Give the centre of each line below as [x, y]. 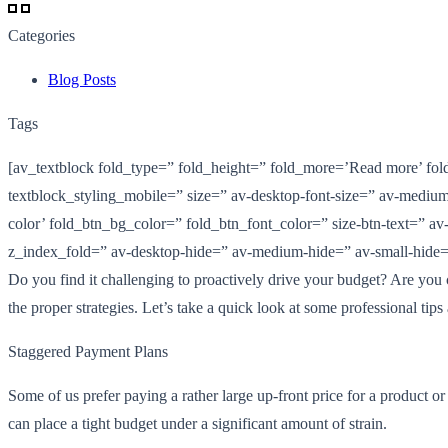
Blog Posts [82, 79]
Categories [41, 35]
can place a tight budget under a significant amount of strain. [197, 423]
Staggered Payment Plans [88, 351]
